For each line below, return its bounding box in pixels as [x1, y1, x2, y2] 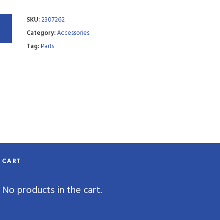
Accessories [56, 27, 89, 38]
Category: [26, 27, 55, 38]
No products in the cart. [1, 183, 102, 199]
